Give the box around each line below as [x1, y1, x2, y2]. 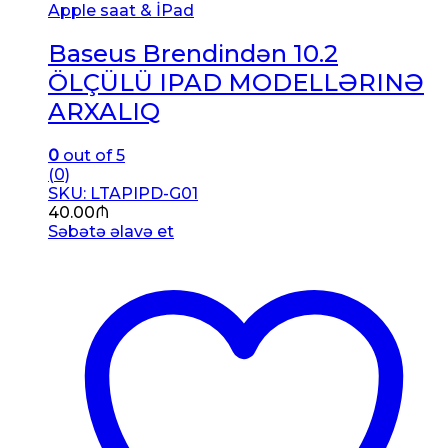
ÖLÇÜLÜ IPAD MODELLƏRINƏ [48, 68, 424, 98]
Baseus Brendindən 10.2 [48, 39, 338, 69]
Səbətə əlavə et [48, 222, 174, 242]
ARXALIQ [48, 97, 160, 127]
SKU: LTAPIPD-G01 [48, 184, 198, 204]
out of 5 [59, 146, 125, 166]
